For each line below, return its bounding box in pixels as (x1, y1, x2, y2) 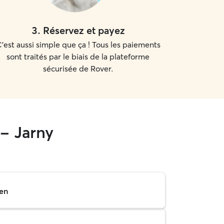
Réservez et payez (42, 24, 125, 36)
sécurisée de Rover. (42, 63, 113, 73)
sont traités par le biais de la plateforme (6, 51, 149, 61)
